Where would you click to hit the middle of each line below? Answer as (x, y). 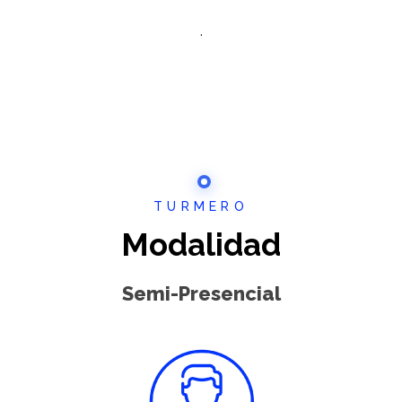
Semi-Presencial (201, 294)
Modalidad (201, 245)
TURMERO (201, 207)
